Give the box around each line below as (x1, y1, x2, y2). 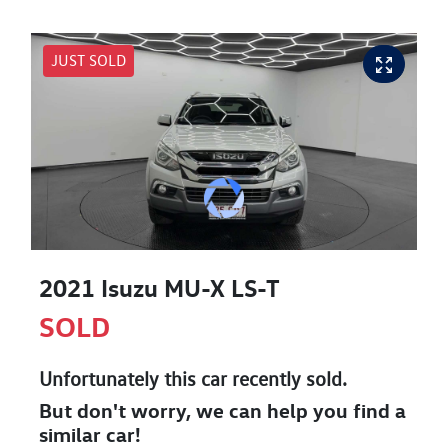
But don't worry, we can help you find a (39, 397, 406, 423)
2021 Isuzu (39, 272, 164, 303)
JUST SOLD (51, 50, 126, 70)
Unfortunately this (39, 366, 201, 391)
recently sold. (227, 366, 347, 391)
